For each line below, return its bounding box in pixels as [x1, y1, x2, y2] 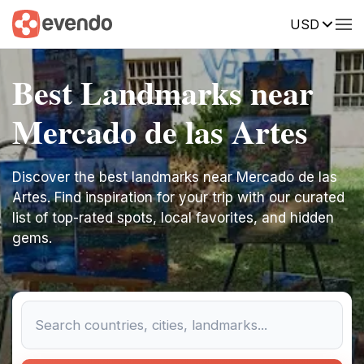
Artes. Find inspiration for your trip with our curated [12, 189, 344, 206]
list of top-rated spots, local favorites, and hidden [12, 210, 334, 226]
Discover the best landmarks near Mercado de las [12, 169, 337, 185]
